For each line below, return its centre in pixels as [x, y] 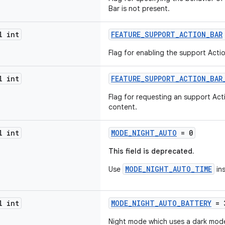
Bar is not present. [139, 9]
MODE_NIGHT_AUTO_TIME [168, 169]
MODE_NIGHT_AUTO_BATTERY [161, 203]
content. [123, 107]
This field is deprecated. [151, 151]
